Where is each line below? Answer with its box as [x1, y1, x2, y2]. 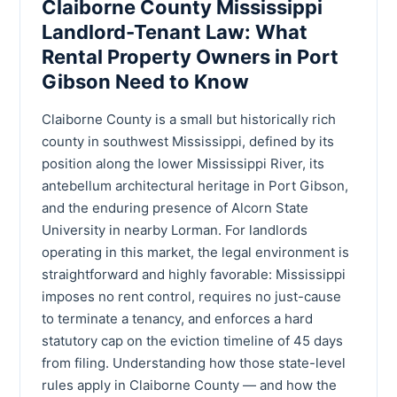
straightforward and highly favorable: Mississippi [42, 265, 346, 283]
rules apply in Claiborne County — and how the [42, 376, 337, 393]
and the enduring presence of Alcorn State [42, 198, 308, 216]
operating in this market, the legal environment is [42, 243, 349, 261]
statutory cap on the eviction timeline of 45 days [42, 331, 343, 349]
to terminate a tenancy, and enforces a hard [42, 309, 313, 327]
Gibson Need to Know [42, 69, 249, 93]
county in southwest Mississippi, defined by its [42, 132, 334, 150]
